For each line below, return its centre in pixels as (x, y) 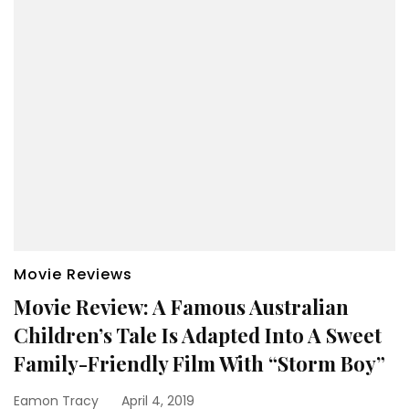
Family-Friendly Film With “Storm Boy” (199, 363)
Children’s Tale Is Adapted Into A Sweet (198, 335)
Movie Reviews (73, 274)
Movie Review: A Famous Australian (181, 306)
